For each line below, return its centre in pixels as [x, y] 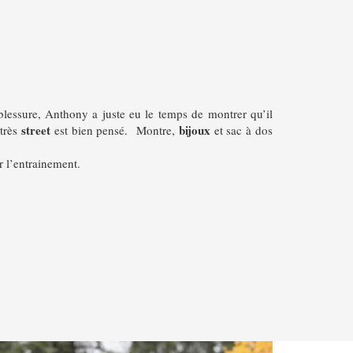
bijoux [196, 130]
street [36, 130]
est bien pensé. [89, 130]
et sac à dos [243, 130]
